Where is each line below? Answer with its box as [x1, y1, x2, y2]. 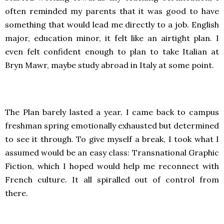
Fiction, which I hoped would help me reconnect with [5, 161, 219, 171]
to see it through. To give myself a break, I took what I [5, 134, 219, 144]
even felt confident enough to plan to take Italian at [5, 46, 219, 56]
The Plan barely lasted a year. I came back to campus [5, 107, 219, 117]
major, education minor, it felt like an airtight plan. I [5, 33, 219, 43]
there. [5, 188, 28, 198]
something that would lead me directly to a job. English [5, 19, 219, 29]
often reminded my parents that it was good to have [5, 6, 219, 16]
